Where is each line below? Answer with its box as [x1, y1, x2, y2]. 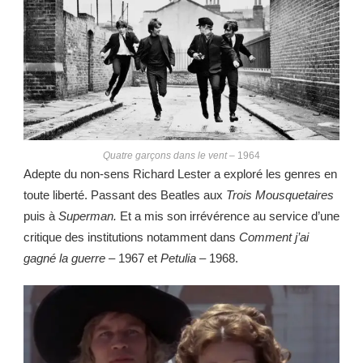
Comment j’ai [239, 230, 309, 245]
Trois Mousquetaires [226, 188, 334, 203]
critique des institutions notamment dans [23, 230, 239, 245]
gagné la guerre [23, 251, 105, 266]
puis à [23, 209, 58, 224]
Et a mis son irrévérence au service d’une [117, 209, 340, 224]
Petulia [160, 251, 199, 266]
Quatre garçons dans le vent [103, 150, 227, 161]
